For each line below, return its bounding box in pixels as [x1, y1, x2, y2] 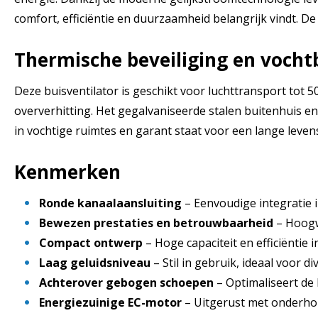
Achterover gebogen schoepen [39, 274, 216, 290]
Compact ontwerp [39, 234, 146, 251]
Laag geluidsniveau [39, 254, 153, 270]
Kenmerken [14, 158, 121, 185]
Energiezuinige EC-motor [39, 294, 185, 310]
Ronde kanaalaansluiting [39, 194, 185, 211]
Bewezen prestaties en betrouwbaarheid [39, 214, 276, 231]
